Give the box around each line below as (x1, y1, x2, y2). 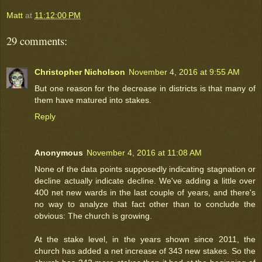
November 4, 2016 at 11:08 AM (87, 147, 202, 157)
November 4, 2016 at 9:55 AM (129, 67, 240, 77)
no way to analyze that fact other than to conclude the (35, 199, 256, 209)
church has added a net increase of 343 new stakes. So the (35, 246, 256, 256)
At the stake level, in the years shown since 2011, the (35, 234, 256, 244)
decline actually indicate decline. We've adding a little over (35, 175, 256, 185)
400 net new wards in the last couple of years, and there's (35, 187, 256, 197)
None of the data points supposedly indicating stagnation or (35, 164, 256, 174)
